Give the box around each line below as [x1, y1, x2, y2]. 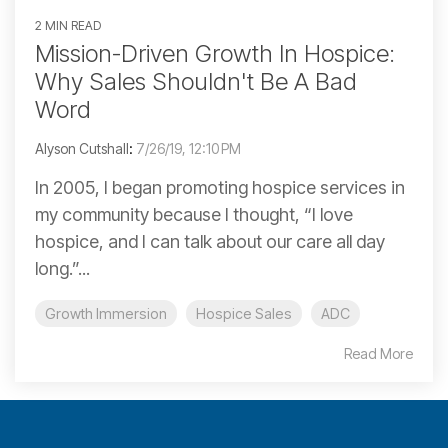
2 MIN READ [35, 18, 101, 34]
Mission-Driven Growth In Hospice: [35, 39, 395, 69]
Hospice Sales [196, 305, 292, 323]
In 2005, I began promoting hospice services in [35, 177, 405, 199]
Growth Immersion [45, 305, 167, 323]
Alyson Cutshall [35, 140, 129, 158]
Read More [344, 345, 413, 363]
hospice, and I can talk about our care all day [35, 231, 385, 253]
